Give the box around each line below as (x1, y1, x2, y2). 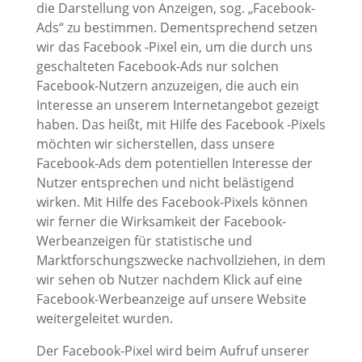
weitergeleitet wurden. (36, 309, 173, 328)
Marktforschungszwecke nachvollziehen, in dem (36, 251, 326, 270)
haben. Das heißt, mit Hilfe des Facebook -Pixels (36, 116, 326, 134)
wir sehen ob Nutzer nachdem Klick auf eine (36, 271, 302, 289)
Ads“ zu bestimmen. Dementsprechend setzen (36, 19, 318, 37)
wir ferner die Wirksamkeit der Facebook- (36, 213, 286, 231)
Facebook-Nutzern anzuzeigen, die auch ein (36, 77, 299, 95)
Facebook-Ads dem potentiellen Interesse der (36, 154, 313, 173)
